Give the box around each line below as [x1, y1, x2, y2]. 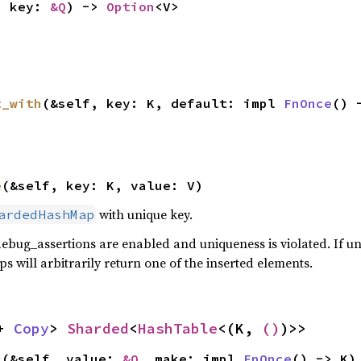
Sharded [67, 319, 129, 338]
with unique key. [95, 205, 193, 223]
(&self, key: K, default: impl [41, 95, 284, 111]
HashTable [138, 319, 218, 338]
